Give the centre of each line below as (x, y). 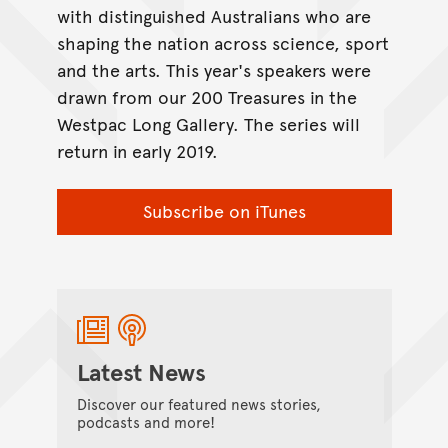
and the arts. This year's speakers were (213, 70)
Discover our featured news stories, (198, 404)
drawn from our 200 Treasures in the (206, 97)
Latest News (141, 372)
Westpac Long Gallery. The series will (208, 124)
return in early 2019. (137, 151)
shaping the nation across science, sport (222, 43)
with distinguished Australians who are (213, 16)
